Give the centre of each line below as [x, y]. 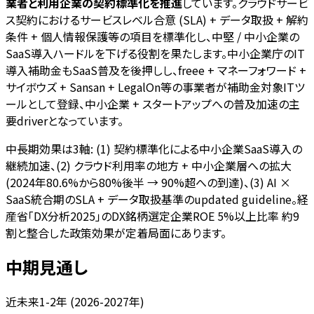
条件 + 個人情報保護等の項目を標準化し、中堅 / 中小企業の [152, 36]
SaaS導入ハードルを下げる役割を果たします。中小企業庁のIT [155, 53]
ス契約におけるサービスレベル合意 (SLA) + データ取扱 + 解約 [157, 19]
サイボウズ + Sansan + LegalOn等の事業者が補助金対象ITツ [155, 87]
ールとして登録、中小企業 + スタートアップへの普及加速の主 [153, 103]
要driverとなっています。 [64, 120]
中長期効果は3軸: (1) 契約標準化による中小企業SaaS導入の [154, 148]
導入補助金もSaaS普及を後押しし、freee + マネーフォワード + [156, 70]
